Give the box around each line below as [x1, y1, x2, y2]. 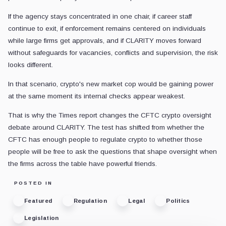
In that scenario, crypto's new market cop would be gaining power [8, 80, 213, 88]
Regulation [73, 197, 107, 204]
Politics [166, 197, 190, 204]
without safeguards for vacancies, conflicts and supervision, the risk [8, 49, 218, 57]
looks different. [8, 61, 53, 69]
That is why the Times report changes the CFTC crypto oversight [8, 111, 211, 120]
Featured [24, 197, 52, 204]
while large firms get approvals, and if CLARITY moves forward [8, 37, 201, 45]
